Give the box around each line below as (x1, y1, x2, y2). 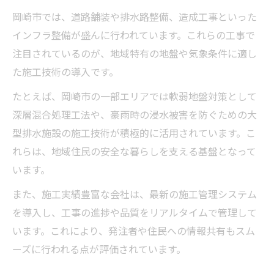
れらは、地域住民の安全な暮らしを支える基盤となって (12, 144, 256, 161)
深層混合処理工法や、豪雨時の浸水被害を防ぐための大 (12, 108, 257, 125)
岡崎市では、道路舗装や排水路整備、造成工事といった (12, 10, 257, 27)
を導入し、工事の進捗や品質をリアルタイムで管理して (12, 206, 257, 223)
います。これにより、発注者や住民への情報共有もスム (12, 224, 255, 241)
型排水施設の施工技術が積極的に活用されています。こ (12, 126, 256, 143)
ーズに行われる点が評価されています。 (12, 242, 186, 259)
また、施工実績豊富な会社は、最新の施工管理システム (12, 187, 257, 204)
